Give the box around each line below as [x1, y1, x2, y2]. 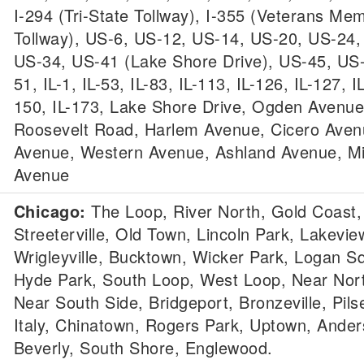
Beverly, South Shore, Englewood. [13, 336, 273, 359]
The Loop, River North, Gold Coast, [85, 199, 362, 223]
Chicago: [13, 199, 86, 223]
